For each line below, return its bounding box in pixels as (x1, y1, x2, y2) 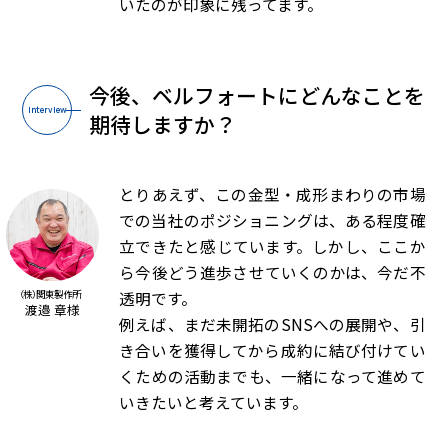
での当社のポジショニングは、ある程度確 (119, 208, 426, 232)
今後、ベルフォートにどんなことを (88, 80, 425, 111)
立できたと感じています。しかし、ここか (119, 234, 426, 258)
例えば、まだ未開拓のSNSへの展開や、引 (119, 312, 426, 336)
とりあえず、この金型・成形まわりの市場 (119, 182, 426, 206)
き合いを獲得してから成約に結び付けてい (119, 338, 426, 362)
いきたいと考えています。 (119, 390, 309, 414)
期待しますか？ (88, 109, 236, 140)
